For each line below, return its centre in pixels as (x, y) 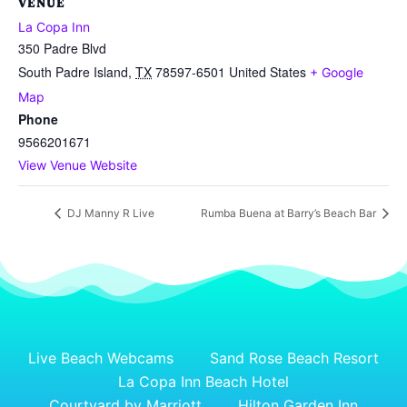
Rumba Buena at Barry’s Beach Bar (290, 213)
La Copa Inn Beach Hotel (203, 381)
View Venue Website (78, 164)
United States (268, 71)
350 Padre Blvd (62, 48)
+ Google (337, 72)
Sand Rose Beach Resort (294, 357)
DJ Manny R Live (109, 213)
